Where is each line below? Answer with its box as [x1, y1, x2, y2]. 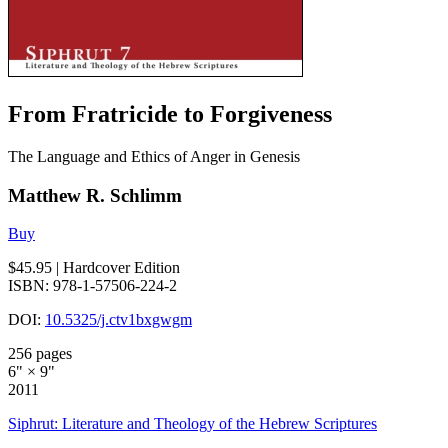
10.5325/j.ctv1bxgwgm [45, 311, 192, 329]
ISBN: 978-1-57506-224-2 [8, 277, 177, 295]
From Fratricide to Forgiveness [8, 100, 332, 127]
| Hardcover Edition [52, 259, 180, 277]
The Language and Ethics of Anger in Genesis [8, 147, 300, 165]
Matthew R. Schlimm [8, 184, 182, 206]
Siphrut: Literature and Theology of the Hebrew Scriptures [8, 415, 377, 433]
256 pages [8, 345, 72, 363]
